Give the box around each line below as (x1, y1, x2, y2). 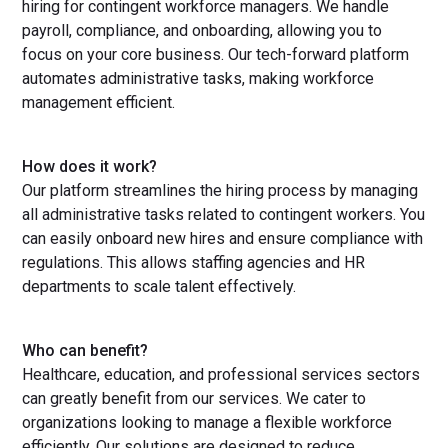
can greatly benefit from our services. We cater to (22, 389, 367, 409)
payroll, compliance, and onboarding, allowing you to (22, 21, 383, 41)
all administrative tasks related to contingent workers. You (22, 205, 426, 225)
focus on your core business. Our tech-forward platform (22, 45, 410, 65)
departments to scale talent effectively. (22, 277, 297, 297)
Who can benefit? (22, 341, 149, 361)
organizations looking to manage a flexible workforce (22, 413, 393, 433)
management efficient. (22, 93, 176, 113)
